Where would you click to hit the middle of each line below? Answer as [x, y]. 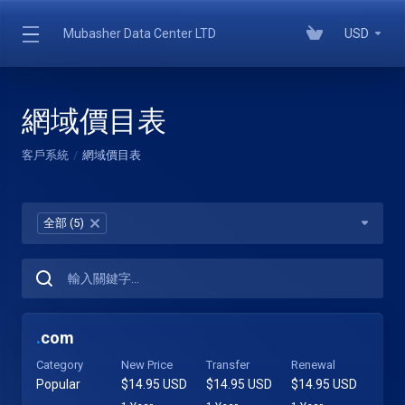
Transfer [228, 365]
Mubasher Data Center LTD [140, 33]
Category [60, 365]
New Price [147, 365]
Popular [58, 384]
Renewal [313, 365]
